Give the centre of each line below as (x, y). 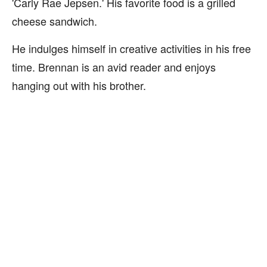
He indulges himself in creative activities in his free (131, 48)
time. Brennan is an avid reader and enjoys (114, 67)
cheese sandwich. (55, 21)
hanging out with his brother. (79, 85)
